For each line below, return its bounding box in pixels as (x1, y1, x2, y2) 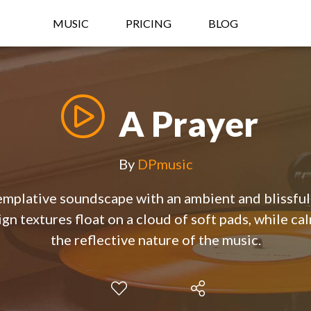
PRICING (126, 17, 171, 30)
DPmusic (137, 155, 193, 173)
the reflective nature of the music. (50, 231, 261, 249)
